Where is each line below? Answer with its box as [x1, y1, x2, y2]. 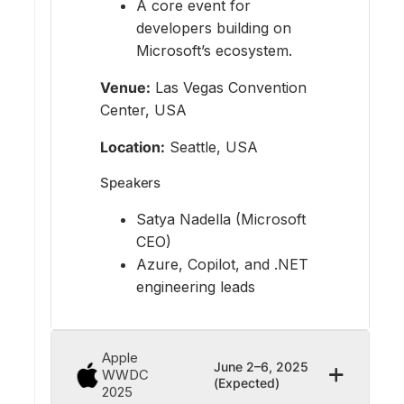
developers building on [136, 18, 291, 37]
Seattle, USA [165, 137, 258, 156]
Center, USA [100, 100, 187, 119]
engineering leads [136, 278, 255, 297]
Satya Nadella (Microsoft [136, 210, 306, 229]
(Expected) [214, 374, 280, 390]
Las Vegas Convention [151, 78, 307, 96]
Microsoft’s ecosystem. [136, 41, 292, 60]
